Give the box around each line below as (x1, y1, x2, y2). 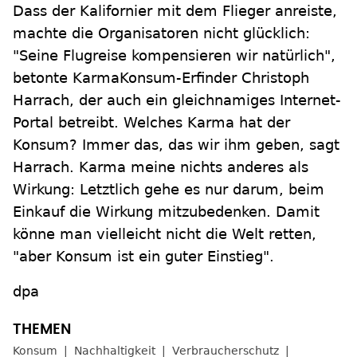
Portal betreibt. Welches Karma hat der (13, 114, 290, 131)
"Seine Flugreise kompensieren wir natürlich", (13, 47, 335, 64)
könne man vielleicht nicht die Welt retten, (13, 226, 316, 242)
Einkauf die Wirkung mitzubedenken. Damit (13, 203, 320, 220)
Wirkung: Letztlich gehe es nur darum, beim (13, 181, 324, 198)
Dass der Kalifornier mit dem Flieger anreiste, (13, 2, 337, 19)
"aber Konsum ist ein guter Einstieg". (13, 248, 274, 265)
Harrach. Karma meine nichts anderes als (13, 159, 308, 175)
